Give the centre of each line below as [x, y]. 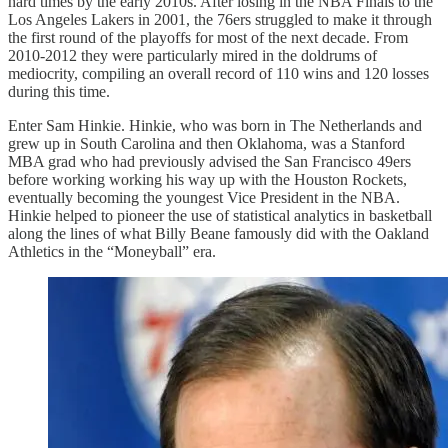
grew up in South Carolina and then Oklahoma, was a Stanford [206, 143]
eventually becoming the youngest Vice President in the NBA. [204, 197]
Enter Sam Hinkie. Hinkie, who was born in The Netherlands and [215, 125]
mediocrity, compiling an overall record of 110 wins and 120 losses [218, 73]
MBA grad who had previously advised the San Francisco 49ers [209, 161]
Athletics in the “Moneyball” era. [112, 251]
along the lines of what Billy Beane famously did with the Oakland [218, 233]
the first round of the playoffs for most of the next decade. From [208, 37]
